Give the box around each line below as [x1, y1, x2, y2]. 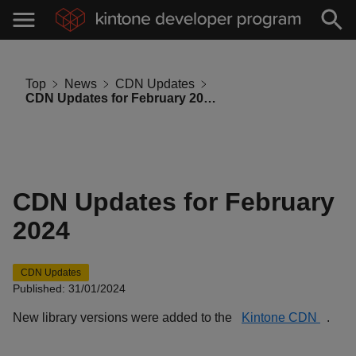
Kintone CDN [242, 311, 320, 324]
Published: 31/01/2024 [13, 282, 126, 295]
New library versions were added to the [13, 311, 235, 324]
